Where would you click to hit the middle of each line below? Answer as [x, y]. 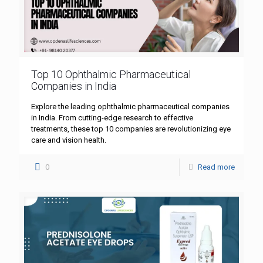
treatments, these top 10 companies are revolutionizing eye [131, 129]
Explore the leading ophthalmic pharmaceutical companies [130, 106]
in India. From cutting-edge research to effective [112, 117]
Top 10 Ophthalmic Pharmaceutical [111, 74]
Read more [216, 167]
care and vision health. [69, 140]
